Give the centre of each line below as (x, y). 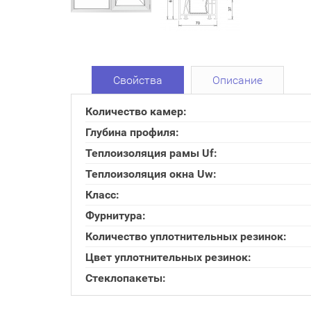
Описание (237, 80)
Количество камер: (136, 111)
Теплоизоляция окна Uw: (151, 174)
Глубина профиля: (132, 132)
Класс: (102, 195)
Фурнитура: (116, 216)
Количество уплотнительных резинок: (186, 236)
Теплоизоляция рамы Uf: (151, 153)
